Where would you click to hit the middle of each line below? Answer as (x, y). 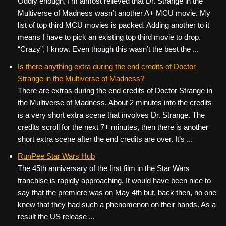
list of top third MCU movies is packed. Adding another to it (114, 25)
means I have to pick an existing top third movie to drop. (109, 37)
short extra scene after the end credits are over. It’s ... (105, 139)
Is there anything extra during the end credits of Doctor (107, 66)
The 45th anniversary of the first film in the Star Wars (104, 168)
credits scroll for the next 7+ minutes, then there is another (113, 127)
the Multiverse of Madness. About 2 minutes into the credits (115, 103)
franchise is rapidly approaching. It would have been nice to (114, 180)
